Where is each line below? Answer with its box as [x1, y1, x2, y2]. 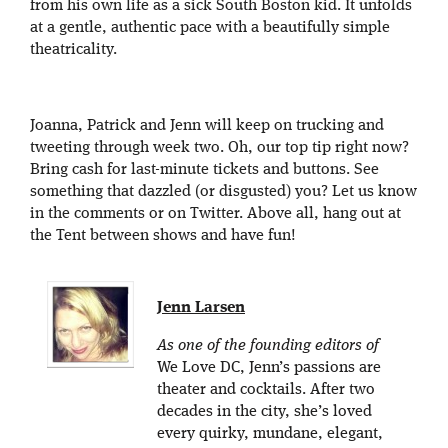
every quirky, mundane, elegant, [157, 426, 383, 443]
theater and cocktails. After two [157, 382, 375, 399]
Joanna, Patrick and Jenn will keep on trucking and [30, 118, 384, 135]
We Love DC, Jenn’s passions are [157, 360, 381, 377]
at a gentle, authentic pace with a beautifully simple [30, 20, 390, 37]
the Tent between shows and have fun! [30, 228, 296, 245]
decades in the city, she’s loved [157, 404, 372, 421]
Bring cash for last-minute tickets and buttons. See [30, 162, 379, 179]
